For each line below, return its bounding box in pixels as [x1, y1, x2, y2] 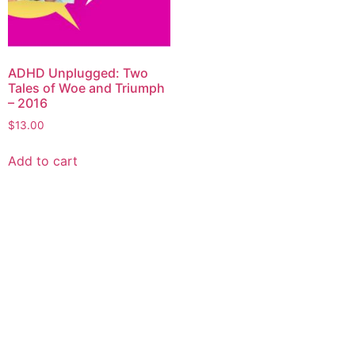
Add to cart [8, 153, 78, 170]
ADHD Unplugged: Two [8, 65, 148, 82]
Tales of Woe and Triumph [8, 80, 165, 97]
